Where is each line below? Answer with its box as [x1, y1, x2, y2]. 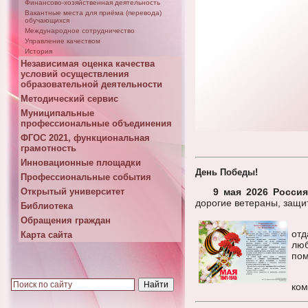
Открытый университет [21, 186, 124, 197]
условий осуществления [21, 69, 129, 79]
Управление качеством [25, 37, 100, 45]
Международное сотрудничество [25, 27, 135, 34]
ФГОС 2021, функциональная [21, 133, 150, 143]
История [25, 47, 52, 55]
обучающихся [25, 16, 69, 24]
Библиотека [21, 201, 73, 211]
